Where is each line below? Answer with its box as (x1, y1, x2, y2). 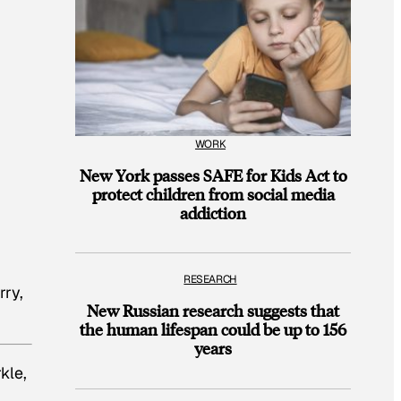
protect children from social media (91, 183, 335, 204)
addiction (180, 201, 246, 223)
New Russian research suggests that (87, 300, 339, 321)
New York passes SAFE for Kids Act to (79, 164, 347, 185)
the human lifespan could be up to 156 (80, 319, 346, 340)
